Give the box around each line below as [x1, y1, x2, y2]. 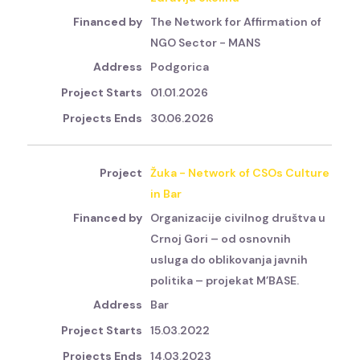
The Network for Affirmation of [150, 14, 322, 30]
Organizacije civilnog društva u [150, 211, 326, 226]
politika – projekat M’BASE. [150, 273, 300, 288]
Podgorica [150, 59, 210, 75]
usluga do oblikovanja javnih [150, 252, 309, 268]
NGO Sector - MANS [150, 35, 261, 51]
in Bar [150, 186, 182, 202]
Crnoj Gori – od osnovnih [150, 231, 292, 247]
